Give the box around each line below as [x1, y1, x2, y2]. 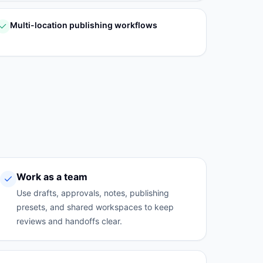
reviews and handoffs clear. [16, 216, 122, 226]
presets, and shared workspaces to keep [16, 202, 174, 212]
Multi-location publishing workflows [10, 20, 157, 30]
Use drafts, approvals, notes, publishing [16, 188, 169, 198]
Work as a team [16, 171, 87, 183]
